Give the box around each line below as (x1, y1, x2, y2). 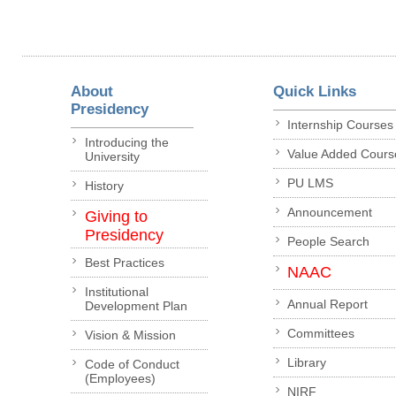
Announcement (287, 205, 373, 220)
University (84, 149, 140, 164)
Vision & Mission (84, 328, 176, 343)
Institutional (84, 285, 148, 300)
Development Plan (84, 299, 187, 314)
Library (287, 355, 327, 370)
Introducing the (84, 135, 169, 150)
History (84, 179, 124, 194)
